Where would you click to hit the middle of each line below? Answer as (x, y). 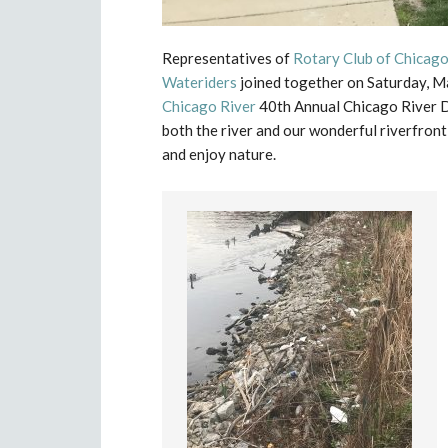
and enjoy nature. (219, 153)
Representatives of (227, 57)
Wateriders (199, 81)
